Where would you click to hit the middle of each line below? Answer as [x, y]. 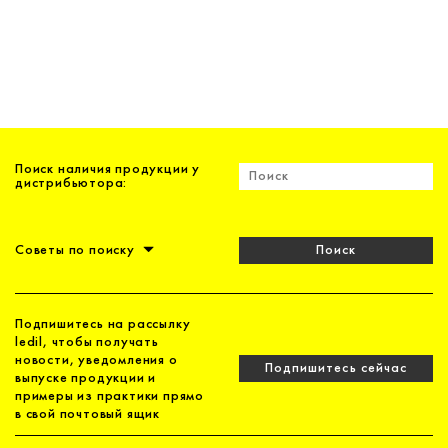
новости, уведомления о [96, 361]
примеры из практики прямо [110, 397]
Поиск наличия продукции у [108, 170]
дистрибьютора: [71, 184]
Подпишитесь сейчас [336, 369]
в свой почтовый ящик [88, 415]
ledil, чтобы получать [87, 343]
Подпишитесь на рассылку [103, 325]
